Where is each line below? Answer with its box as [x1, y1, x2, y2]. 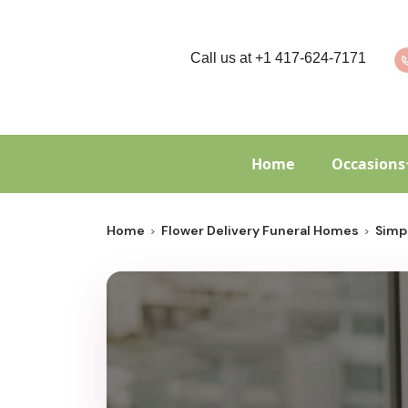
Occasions [331, 154, 405, 174]
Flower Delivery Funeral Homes [161, 222, 359, 239]
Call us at [189, 49, 255, 66]
